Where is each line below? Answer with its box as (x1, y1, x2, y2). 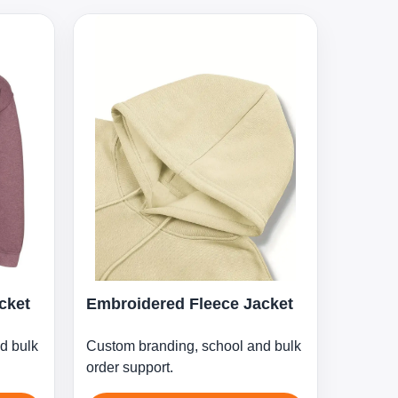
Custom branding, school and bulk (86, 338, 301, 354)
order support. (86, 360, 173, 375)
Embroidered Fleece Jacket (86, 295, 293, 313)
